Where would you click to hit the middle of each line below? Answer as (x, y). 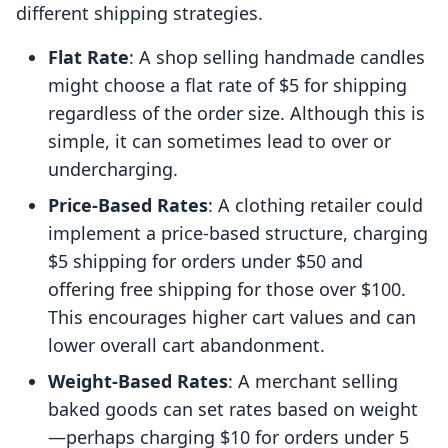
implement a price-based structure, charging (238, 233)
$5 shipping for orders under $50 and (205, 261)
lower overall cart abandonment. (186, 345)
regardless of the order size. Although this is (236, 113)
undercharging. (113, 169)
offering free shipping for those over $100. (227, 289)
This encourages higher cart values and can (232, 317)
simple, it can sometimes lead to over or (219, 141)
